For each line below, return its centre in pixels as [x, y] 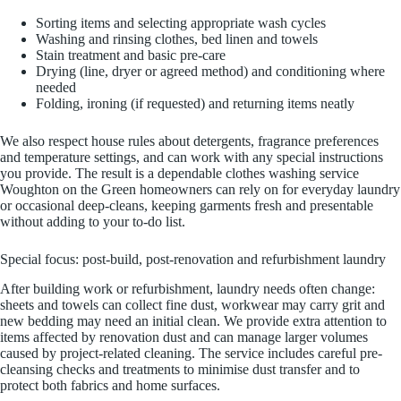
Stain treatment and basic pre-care [131, 55]
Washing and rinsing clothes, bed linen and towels [177, 39]
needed [56, 88]
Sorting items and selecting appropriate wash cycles [181, 23]
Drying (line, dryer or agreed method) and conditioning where [210, 72]
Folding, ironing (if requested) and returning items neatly [195, 104]
